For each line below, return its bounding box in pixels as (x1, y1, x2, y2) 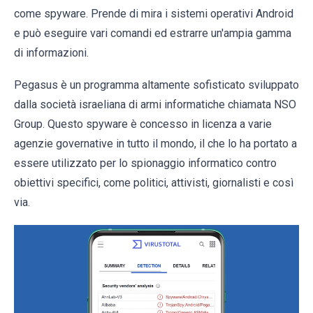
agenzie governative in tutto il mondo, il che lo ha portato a (14, 137, 297, 150)
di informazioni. (14, 46, 89, 59)
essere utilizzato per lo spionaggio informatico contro (14, 156, 277, 170)
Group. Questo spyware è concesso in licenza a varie (14, 117, 272, 131)
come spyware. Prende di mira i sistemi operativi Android (14, 7, 293, 20)
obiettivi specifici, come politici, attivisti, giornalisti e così (14, 176, 293, 189)
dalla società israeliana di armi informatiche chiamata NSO (14, 98, 296, 111)
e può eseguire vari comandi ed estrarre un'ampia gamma (14, 27, 291, 40)
